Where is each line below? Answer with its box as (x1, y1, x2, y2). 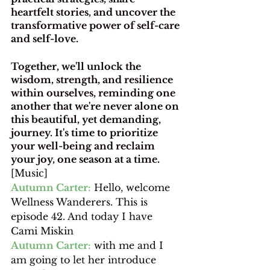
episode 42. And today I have (11, 210, 155, 222)
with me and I (91, 239, 166, 251)
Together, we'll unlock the (11, 60, 143, 72)
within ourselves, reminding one (11, 86, 178, 99)
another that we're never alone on (11, 99, 181, 112)
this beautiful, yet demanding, (11, 113, 163, 125)
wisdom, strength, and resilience (11, 73, 175, 86)
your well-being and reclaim (11, 139, 157, 152)
